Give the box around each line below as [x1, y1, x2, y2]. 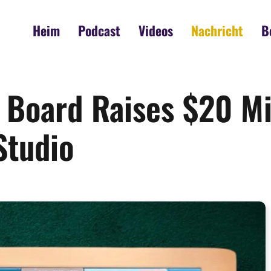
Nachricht [191, 21, 243, 40]
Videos [139, 21, 173, 40]
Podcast [78, 21, 120, 40]
